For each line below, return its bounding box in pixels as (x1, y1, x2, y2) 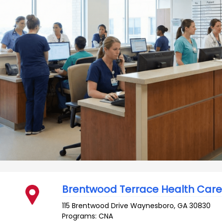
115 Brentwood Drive (62, 200, 129, 211)
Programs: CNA (62, 211, 113, 221)
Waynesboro (130, 200, 174, 211)
